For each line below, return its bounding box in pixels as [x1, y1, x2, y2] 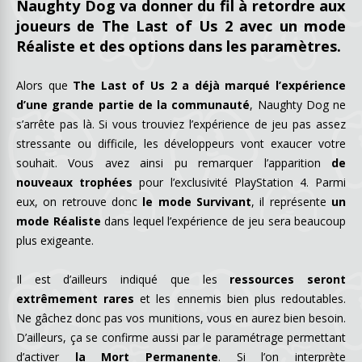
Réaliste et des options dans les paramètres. [16, 36, 341, 56]
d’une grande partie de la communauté [16, 96, 250, 112]
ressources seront [229, 271, 347, 287]
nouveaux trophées [16, 174, 133, 190]
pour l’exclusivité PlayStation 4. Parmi [133, 174, 347, 190]
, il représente [251, 193, 331, 209]
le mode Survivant [137, 193, 251, 209]
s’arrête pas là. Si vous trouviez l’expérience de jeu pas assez [16, 116, 346, 132]
